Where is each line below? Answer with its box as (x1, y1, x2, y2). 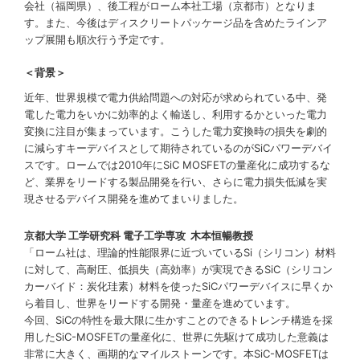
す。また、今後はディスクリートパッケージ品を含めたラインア (24, 16, 327, 30)
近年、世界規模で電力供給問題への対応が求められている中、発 (24, 91, 327, 104)
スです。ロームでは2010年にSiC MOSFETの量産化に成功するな (24, 158, 330, 172)
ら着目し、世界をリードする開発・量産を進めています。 (24, 297, 296, 310)
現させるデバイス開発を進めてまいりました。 (24, 192, 243, 206)
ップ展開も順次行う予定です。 (24, 33, 170, 47)
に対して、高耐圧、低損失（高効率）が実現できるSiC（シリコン (24, 263, 333, 276)
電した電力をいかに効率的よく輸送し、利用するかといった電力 (24, 108, 327, 121)
